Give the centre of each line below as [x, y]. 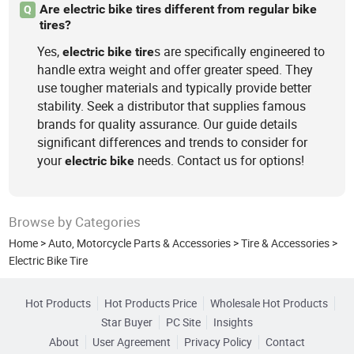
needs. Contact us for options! [220, 160]
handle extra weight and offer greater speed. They [175, 69]
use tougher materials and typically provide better [175, 87]
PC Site [183, 323]
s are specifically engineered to [240, 51]
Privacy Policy [218, 343]
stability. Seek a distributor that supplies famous [172, 105]
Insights [233, 323]
